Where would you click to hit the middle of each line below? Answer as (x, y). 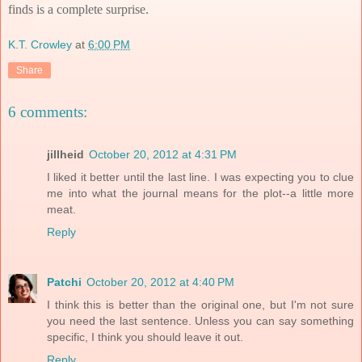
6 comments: (48, 112)
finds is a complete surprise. (78, 9)
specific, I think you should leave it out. (145, 337)
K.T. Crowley (40, 44)
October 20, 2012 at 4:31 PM (163, 154)
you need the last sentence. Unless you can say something (200, 320)
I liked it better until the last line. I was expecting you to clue (200, 177)
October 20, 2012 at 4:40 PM (160, 282)
